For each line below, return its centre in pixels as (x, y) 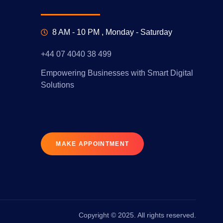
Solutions (58, 85)
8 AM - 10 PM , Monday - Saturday (112, 32)
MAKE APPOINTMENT (93, 144)
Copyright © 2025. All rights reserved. (137, 215)
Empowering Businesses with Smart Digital (117, 73)
